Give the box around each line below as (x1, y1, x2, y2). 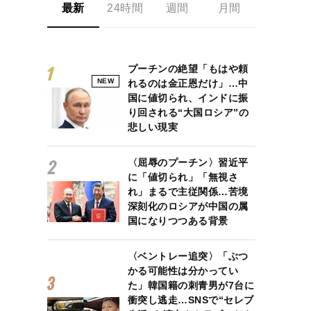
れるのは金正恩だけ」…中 (127, 78, 249, 89)
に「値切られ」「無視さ (127, 171, 239, 183)
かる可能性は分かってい (127, 265, 239, 276)
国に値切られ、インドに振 (127, 92, 249, 103)
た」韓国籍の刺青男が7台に (127, 280, 255, 291)
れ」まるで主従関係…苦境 (127, 186, 249, 197)
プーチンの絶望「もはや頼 (127, 63, 249, 74)
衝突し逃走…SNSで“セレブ (127, 294, 254, 305)
